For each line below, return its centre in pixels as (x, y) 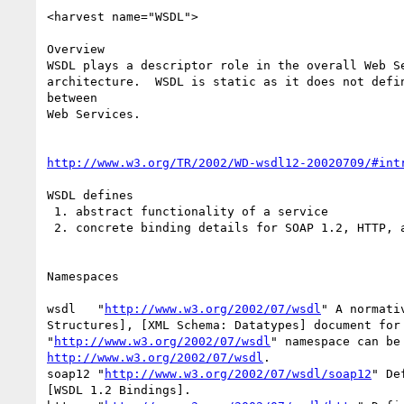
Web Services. (94, 114)
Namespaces (83, 276)
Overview (76, 49)
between (72, 97)
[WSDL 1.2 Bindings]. (123, 390)
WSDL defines (90, 195)
